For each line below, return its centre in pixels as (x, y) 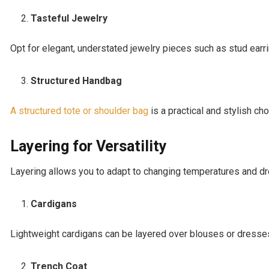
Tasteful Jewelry (69, 18)
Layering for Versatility (89, 146)
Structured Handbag (77, 80)
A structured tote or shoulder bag (79, 110)
